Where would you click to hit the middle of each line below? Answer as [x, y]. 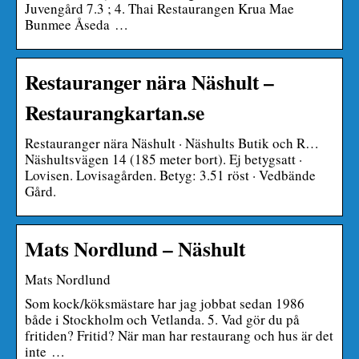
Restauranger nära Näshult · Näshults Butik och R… [172, 143]
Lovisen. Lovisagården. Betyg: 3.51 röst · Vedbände [170, 175]
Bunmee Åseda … [77, 24]
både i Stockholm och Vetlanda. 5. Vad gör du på [162, 319]
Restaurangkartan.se [115, 112]
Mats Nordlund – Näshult [135, 248]
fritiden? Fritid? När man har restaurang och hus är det [179, 335]
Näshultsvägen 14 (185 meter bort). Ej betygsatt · [163, 159]
